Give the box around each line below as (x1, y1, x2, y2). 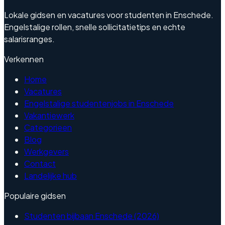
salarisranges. (4, 34, 55, 45)
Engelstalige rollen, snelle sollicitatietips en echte (4, 22, 185, 33)
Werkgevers (24, 146, 69, 157)
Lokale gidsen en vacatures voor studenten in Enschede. (4, 10, 213, 21)
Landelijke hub (24, 170, 77, 181)
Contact (24, 158, 56, 169)
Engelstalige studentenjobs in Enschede (24, 98, 174, 109)
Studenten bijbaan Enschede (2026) (24, 210, 159, 221)
